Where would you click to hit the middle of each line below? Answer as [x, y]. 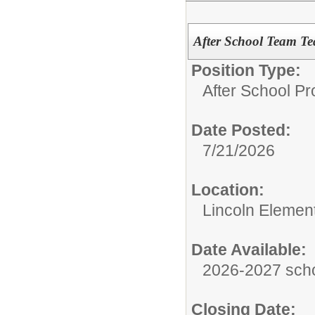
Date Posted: [241, 130]
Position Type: [246, 70]
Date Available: [249, 249]
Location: [228, 189]
